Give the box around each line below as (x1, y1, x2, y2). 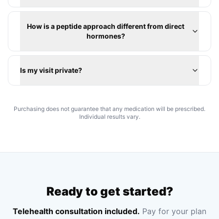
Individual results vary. (79, 113, 140, 120)
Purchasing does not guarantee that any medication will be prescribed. (14, 105, 205, 112)
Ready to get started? (46, 184, 173, 198)
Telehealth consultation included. (13, 206, 140, 216)
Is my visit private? (20, 66, 82, 74)
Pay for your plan (140, 206, 206, 216)
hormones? (86, 32, 125, 40)
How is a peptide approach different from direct (27, 22, 184, 30)
